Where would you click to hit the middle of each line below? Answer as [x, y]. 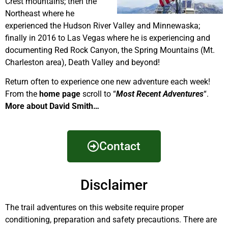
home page [60, 94]
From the [22, 94]
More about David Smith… [52, 106]
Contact [120, 146]
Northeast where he [40, 14]
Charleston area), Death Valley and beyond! [82, 63]
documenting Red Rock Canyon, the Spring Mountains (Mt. [110, 50]
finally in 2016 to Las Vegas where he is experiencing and [108, 38]
